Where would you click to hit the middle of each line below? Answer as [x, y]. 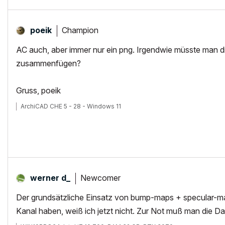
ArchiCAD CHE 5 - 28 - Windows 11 [71, 106]
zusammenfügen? [48, 63]
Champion [80, 30]
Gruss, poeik [38, 90]
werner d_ [50, 178]
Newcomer [100, 178]
